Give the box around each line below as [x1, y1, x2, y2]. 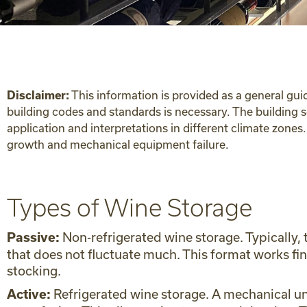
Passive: [7, 230, 60, 245]
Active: [7, 287, 51, 302]
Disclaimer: [7, 89, 69, 101]
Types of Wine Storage [7, 195, 252, 221]
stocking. [7, 263, 61, 278]
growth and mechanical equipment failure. [7, 138, 229, 151]
